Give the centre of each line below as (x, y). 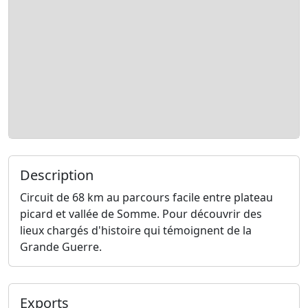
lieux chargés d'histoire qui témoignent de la (136, 231)
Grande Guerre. (61, 247)
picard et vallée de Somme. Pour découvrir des (141, 214)
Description (57, 175)
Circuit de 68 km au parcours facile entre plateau (146, 198)
